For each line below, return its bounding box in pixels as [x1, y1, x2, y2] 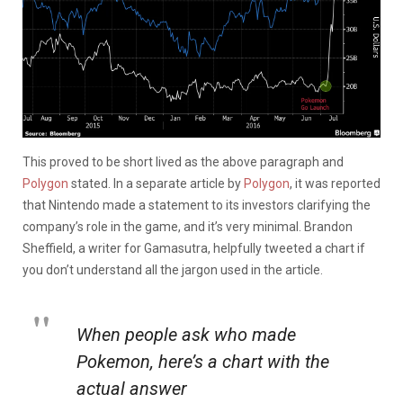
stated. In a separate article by [68, 175, 244, 191]
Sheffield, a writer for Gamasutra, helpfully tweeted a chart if [22, 240, 365, 255]
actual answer [76, 377, 187, 399]
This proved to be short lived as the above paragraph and [22, 154, 344, 169]
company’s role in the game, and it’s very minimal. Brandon [22, 219, 353, 234]
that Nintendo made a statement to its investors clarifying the [22, 197, 371, 212]
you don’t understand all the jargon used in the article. [22, 262, 323, 277]
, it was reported [290, 175, 381, 191]
